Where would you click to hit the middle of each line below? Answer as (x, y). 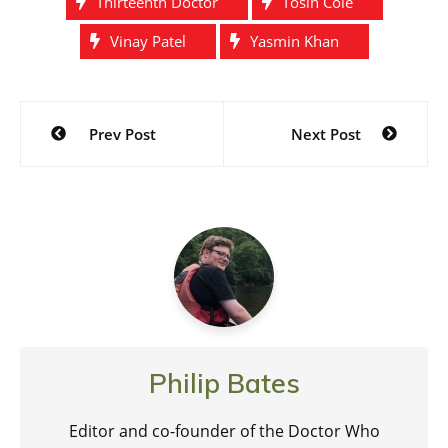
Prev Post (122, 133)
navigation (90, 150)
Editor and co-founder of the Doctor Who (224, 430)
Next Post (325, 133)
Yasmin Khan (294, 40)
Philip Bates (224, 382)
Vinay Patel (147, 40)
